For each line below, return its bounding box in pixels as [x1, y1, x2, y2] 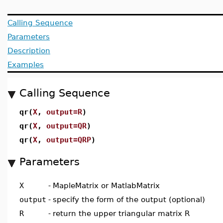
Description [7, 46, 50, 55]
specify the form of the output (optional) [53, 195, 205, 204]
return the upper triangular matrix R [53, 209, 190, 218]
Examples [7, 60, 44, 69]
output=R [46, 108, 82, 116]
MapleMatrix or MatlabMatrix [53, 181, 160, 190]
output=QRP [46, 135, 91, 144]
